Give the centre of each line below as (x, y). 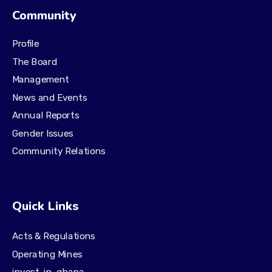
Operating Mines (47, 254)
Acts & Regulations (54, 236)
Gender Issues (43, 133)
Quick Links (46, 206)
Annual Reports (46, 115)
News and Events (50, 97)
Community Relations (59, 151)
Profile (26, 44)
